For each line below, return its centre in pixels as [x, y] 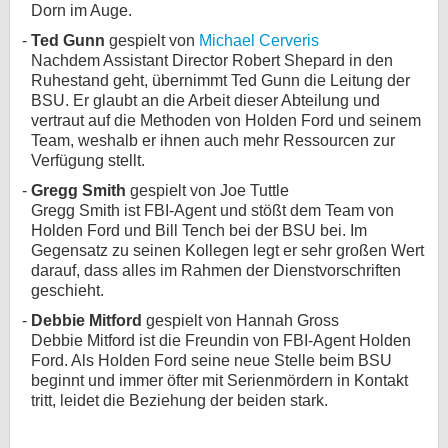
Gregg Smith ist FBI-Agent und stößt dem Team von [212, 210]
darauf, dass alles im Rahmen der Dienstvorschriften [216, 270]
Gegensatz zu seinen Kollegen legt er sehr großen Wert [227, 250]
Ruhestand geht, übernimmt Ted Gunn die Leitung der [220, 80]
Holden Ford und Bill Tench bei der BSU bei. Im [199, 230]
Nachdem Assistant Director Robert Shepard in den [212, 60]
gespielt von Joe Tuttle [207, 190]
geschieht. [67, 290]
